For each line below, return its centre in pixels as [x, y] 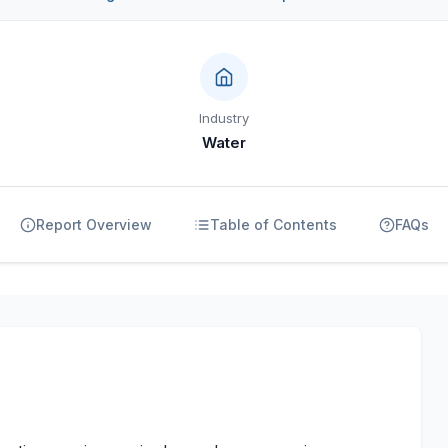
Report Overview [93, 224]
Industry [223, 118]
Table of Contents [273, 224]
